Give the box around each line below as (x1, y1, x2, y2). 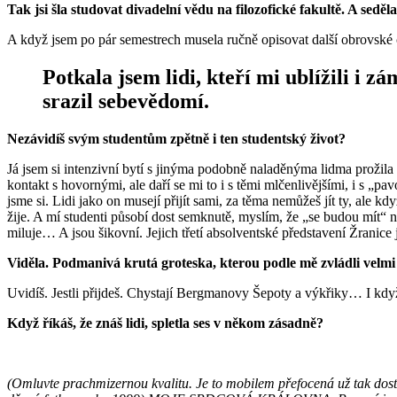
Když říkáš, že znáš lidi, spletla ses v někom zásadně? (7, 315, 327, 331)
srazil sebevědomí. (43, 89, 209, 113)
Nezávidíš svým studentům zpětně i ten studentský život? (7, 130, 349, 146)
